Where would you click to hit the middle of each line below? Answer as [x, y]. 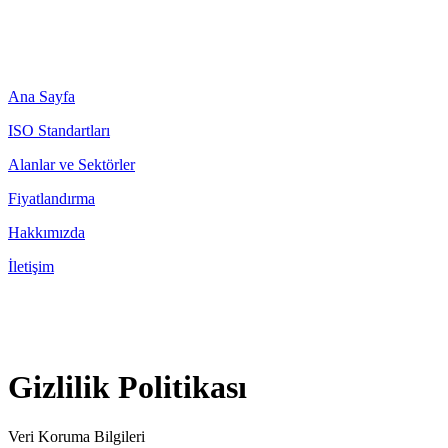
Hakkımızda [46, 232]
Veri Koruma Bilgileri [76, 436]
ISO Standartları [59, 130]
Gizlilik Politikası [127, 387]
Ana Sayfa [41, 96]
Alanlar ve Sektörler [71, 164]
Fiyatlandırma [51, 198]
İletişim [31, 266]
